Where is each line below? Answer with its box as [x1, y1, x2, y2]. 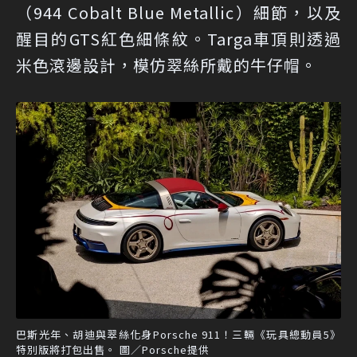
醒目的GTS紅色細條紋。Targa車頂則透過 [16, 27, 341, 51]
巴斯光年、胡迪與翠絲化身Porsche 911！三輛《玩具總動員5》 [16, 327, 341, 343]
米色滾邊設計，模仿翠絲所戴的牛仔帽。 [16, 53, 317, 77]
